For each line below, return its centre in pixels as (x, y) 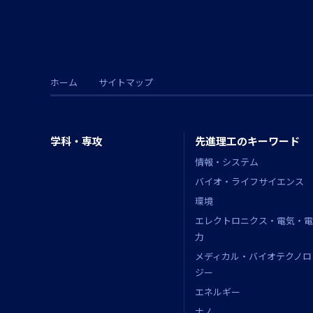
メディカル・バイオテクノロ (253, 256)
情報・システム (227, 162)
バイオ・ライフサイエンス (249, 182)
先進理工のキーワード (247, 141)
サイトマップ (126, 82)
